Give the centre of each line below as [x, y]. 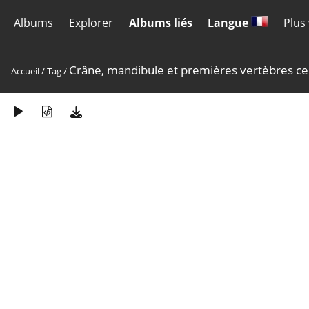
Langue [230, 23]
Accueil [25, 71]
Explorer [91, 23]
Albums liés [160, 23]
